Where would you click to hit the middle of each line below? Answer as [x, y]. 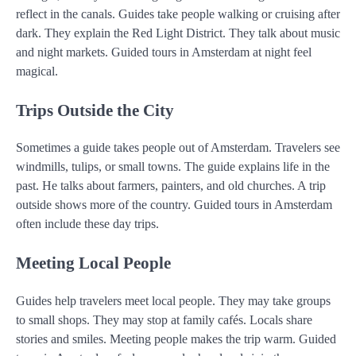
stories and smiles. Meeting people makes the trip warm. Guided [176, 339]
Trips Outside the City [95, 110]
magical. [37, 71]
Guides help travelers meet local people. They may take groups [173, 300]
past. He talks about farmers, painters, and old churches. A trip [171, 186]
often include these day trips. [87, 224]
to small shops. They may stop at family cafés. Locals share [164, 319]
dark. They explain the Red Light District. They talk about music [178, 33]
